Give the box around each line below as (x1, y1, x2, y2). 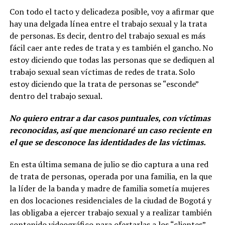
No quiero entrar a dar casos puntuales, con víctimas (9, 112, 210, 124)
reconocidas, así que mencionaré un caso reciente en (9, 124, 211, 136)
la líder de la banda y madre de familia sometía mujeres (9, 182, 209, 194)
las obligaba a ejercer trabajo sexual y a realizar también (9, 206, 212, 218)
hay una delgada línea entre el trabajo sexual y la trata (9, 18, 207, 29)
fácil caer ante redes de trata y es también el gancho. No (9, 42, 213, 53)
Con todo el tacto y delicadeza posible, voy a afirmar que (9, 6, 214, 17)
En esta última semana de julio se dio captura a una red (9, 158, 208, 170)
